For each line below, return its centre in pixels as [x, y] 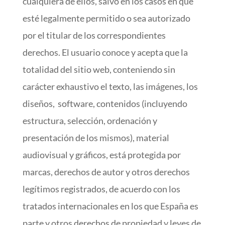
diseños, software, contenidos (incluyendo [105, 103]
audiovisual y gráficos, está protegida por [101, 155]
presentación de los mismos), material [96, 138]
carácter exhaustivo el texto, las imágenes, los [110, 86]
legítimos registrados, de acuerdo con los [101, 189]
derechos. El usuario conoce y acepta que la [105, 52]
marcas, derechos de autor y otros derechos [106, 172]
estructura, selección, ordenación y [90, 121]
